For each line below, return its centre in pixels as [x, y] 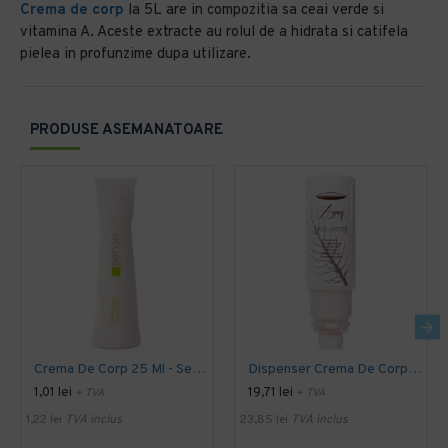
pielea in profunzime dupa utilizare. [137, 54]
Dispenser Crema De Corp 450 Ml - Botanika [415, 369]
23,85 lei [264, 420]
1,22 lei [44, 420]
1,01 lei [53, 393]
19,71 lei [270, 393]
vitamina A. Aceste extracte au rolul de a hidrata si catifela [214, 32]
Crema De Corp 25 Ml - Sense [199, 369]
